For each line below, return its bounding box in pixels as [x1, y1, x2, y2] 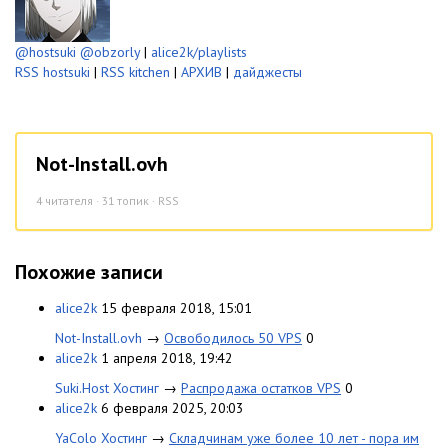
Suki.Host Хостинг [55, 378, 159, 397]
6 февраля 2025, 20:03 [101, 398, 244, 417]
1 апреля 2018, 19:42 [101, 348, 233, 367]
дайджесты [233, 62, 302, 81]
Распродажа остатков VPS [181, 378, 341, 397]
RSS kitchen [101, 62, 170, 81]
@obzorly [80, 42, 140, 61]
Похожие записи [15, 258, 163, 285]
